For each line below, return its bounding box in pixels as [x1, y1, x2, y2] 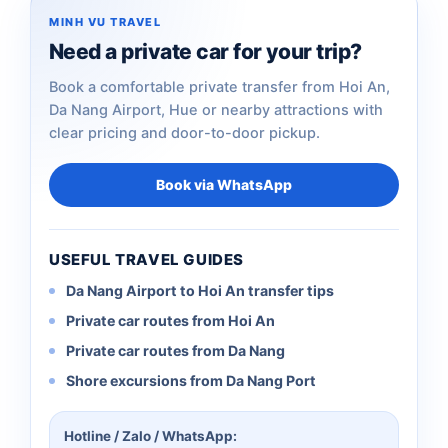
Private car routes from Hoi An [66, 311, 275, 329]
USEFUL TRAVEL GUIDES [49, 249, 244, 269]
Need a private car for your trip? [49, 38, 362, 64]
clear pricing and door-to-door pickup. [49, 123, 320, 142]
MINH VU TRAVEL [49, 14, 162, 29]
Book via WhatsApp [156, 175, 292, 193]
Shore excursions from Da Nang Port [66, 371, 316, 389]
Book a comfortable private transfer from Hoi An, [49, 77, 390, 96]
